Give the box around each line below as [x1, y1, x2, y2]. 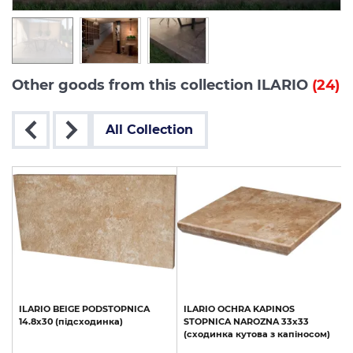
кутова [236, 328, 268, 340]
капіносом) [277, 328, 330, 340]
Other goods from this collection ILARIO [12, 76, 312, 94]
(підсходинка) [55, 315, 123, 327]
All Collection [106, 122, 193, 138]
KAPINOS [253, 303, 295, 314]
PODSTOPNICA [82, 303, 150, 314]
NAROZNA [233, 315, 279, 327]
